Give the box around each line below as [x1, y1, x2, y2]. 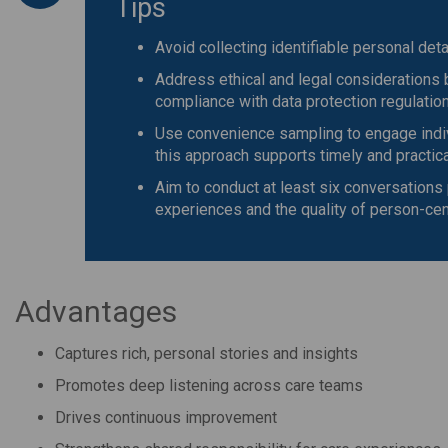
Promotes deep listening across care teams [55, 376, 363, 395]
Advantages [15, 294, 177, 329]
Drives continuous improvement [55, 408, 277, 427]
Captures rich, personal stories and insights [55, 344, 358, 363]
